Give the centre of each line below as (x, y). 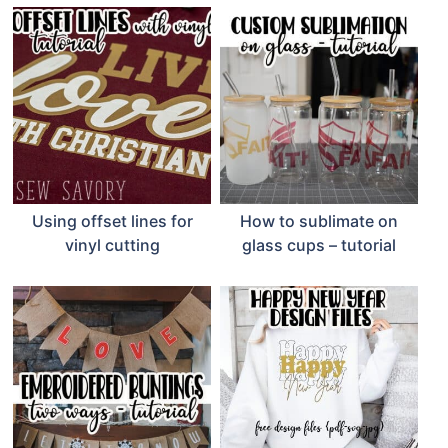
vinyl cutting (112, 245)
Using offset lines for (112, 221)
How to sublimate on (318, 221)
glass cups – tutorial (318, 245)
